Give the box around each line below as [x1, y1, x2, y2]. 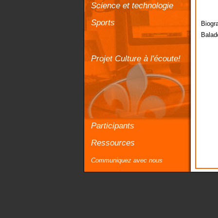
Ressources [91, 138, 135, 147]
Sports [91, 18, 115, 27]
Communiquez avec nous [91, 157, 163, 164]
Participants [91, 121, 134, 130]
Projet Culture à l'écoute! [91, 54, 181, 63]
